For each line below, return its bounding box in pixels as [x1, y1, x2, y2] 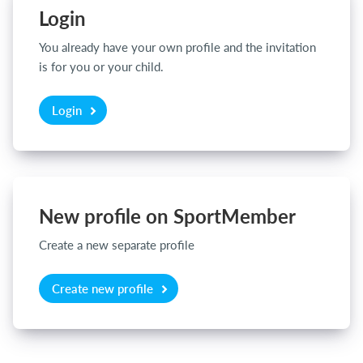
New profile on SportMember [39, 202, 296, 229]
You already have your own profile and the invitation [39, 38, 316, 55]
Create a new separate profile [39, 236, 194, 253]
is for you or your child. [39, 58, 164, 75]
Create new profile [52, 280, 156, 297]
